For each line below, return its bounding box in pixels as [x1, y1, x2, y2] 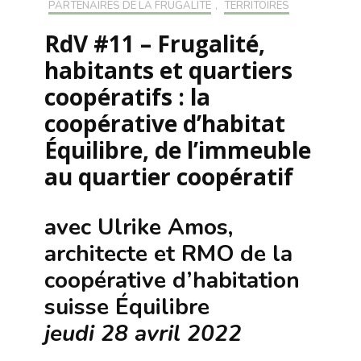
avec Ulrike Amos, [44, 212, 233, 243]
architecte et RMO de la [44, 239, 293, 270]
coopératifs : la [44, 81, 210, 113]
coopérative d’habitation [44, 265, 300, 297]
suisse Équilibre [44, 292, 210, 323]
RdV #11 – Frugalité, [44, 28, 265, 60]
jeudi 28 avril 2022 [44, 318, 242, 350]
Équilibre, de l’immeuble [44, 135, 311, 166]
